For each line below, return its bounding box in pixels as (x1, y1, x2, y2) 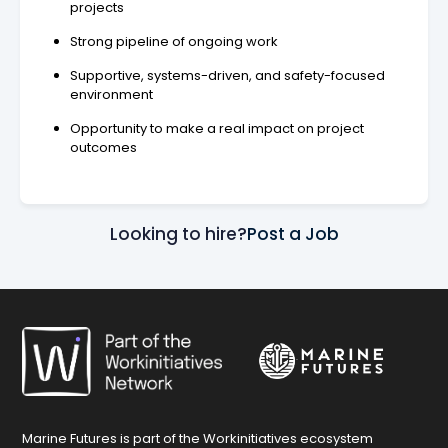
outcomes (70, 138, 137, 158)
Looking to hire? (109, 221, 247, 246)
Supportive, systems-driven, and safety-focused (70, 66, 385, 86)
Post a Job (246, 221, 339, 246)
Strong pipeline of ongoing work (70, 32, 278, 52)
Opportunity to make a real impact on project (70, 119, 364, 139)
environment (70, 85, 153, 105)
